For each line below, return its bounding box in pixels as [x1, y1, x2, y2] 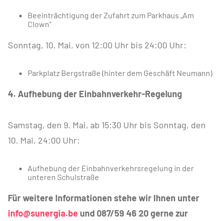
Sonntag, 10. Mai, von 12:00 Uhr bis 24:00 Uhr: [8, 39, 186, 51]
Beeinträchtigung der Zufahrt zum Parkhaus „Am [28, 10, 194, 20]
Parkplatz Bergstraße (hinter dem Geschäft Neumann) [28, 68, 212, 78]
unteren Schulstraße [28, 172, 99, 182]
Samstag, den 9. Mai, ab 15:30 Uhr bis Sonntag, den [8, 119, 206, 131]
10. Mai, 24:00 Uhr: [8, 135, 80, 146]
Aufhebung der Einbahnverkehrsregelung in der [28, 163, 194, 173]
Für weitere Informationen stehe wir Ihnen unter [8, 192, 199, 204]
